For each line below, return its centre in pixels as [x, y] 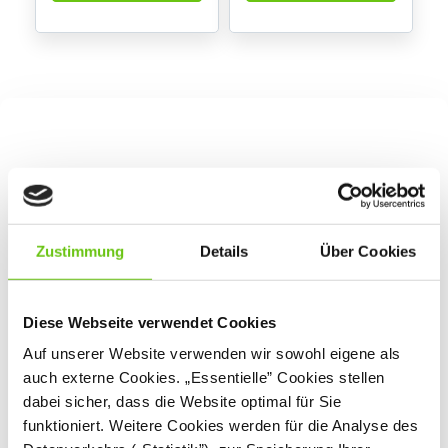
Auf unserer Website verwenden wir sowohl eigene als [212, 353]
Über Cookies [368, 251]
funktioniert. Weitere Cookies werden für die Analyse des [220, 425]
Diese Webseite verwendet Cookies [149, 322]
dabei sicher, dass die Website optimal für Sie [182, 401]
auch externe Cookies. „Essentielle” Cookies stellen [204, 377]
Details [224, 251]
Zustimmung [80, 251]
